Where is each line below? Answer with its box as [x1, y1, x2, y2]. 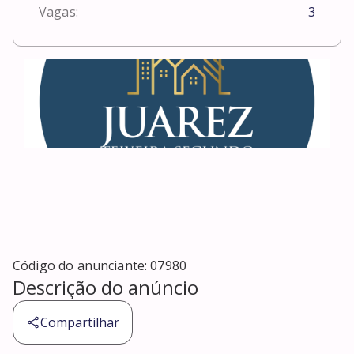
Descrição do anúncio [13, 274, 198, 301]
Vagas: [39, 3, 78, 21]
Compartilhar [40, 314, 119, 332]
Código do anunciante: [13, 257, 151, 275]
